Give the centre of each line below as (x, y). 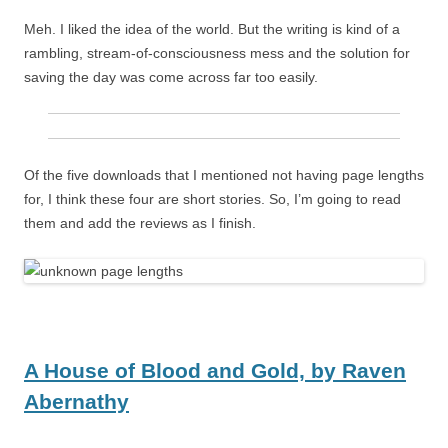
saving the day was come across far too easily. (171, 77)
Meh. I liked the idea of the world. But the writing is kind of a (212, 29)
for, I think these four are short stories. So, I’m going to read (212, 199)
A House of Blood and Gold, (167, 371)
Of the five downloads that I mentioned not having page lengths (224, 175)
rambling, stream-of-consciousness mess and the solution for (217, 53)
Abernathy (76, 402)
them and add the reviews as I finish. (140, 223)
